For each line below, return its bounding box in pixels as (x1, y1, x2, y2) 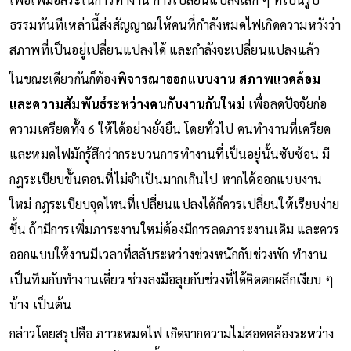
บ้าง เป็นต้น (9, 295, 72, 313)
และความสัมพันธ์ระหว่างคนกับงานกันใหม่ (9, 95, 245, 112)
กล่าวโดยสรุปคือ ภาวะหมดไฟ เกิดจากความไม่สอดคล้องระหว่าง (9, 324, 335, 342)
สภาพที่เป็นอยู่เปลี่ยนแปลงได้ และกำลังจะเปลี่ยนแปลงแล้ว (9, 41, 320, 58)
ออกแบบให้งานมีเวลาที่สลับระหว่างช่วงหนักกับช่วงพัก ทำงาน (9, 245, 328, 262)
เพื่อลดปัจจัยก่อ (244, 95, 327, 112)
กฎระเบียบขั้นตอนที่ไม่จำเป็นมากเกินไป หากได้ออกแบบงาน (9, 170, 323, 187)
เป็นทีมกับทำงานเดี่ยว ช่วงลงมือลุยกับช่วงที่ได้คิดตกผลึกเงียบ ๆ (9, 270, 335, 288)
